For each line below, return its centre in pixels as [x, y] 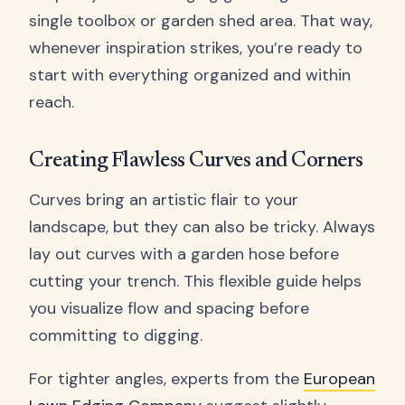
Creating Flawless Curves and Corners [196, 161]
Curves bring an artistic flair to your [164, 199]
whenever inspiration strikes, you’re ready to [196, 48]
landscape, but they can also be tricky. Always [202, 226]
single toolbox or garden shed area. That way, [201, 21]
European [339, 378]
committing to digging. [116, 335]
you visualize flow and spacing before [169, 308]
